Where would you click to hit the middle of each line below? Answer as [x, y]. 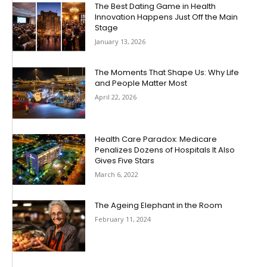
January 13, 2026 [120, 41]
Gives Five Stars [125, 160]
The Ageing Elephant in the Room [159, 206]
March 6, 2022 [117, 174]
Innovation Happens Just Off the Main [167, 17]
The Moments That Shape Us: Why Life [167, 73]
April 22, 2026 [116, 97]
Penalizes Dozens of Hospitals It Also [165, 150]
